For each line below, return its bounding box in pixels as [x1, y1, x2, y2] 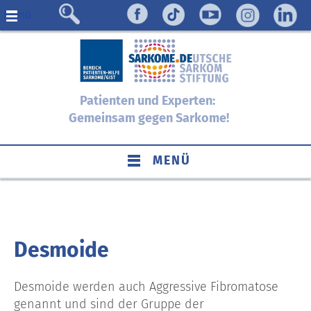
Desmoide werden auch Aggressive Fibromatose [14, 278, 278, 294]
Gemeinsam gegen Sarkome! [68, 110, 229, 126]
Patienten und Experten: [79, 92, 218, 108]
